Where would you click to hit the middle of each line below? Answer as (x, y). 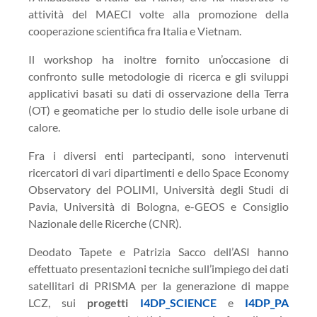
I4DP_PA (267, 302)
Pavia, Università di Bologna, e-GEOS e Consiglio (158, 206)
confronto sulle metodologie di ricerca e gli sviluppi (158, 76)
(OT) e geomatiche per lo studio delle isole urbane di (158, 110)
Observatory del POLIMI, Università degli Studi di (158, 189)
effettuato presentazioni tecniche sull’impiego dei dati (158, 269)
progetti (108, 302)
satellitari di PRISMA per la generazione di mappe (158, 286)
